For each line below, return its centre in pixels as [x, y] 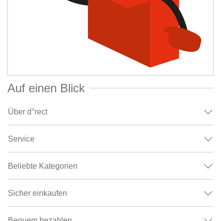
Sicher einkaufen [37, 193]
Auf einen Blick [46, 88]
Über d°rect [28, 112]
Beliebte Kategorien [44, 166]
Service [21, 139]
